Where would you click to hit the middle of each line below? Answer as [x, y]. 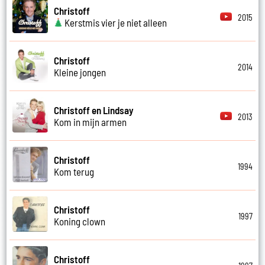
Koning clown [80, 221]
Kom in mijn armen [91, 122]
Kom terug [74, 171]
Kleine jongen [80, 72]
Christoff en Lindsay [94, 110]
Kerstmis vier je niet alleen [115, 22]
